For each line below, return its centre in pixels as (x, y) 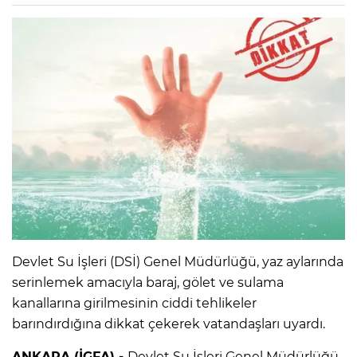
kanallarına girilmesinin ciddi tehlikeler (134, 303)
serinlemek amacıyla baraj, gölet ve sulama (148, 282)
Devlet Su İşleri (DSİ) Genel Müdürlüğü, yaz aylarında (178, 261)
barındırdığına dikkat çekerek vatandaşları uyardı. (169, 324)
